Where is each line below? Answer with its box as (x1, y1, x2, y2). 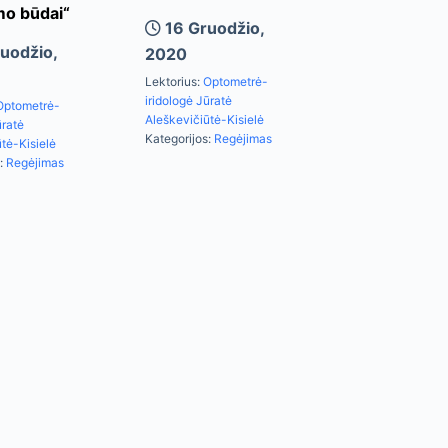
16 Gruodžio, (164, 18, 264, 39)
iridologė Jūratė (144, 93, 232, 109)
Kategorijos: (144, 131, 214, 147)
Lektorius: (144, 74, 203, 90)
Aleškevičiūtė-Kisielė (144, 112, 264, 128)
